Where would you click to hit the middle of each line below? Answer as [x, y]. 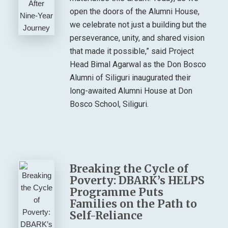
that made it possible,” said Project [132, 51]
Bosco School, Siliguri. [109, 104]
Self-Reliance [106, 216]
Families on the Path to [134, 204]
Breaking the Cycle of [129, 169]
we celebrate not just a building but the [138, 25]
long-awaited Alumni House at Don [131, 91]
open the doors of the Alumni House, [135, 12]
